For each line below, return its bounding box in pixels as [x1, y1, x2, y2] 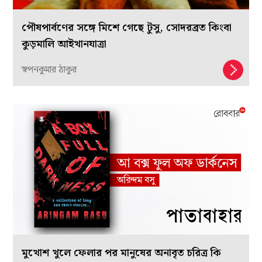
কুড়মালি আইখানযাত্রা [22, 35, 107, 53]
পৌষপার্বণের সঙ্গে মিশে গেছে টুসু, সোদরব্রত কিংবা [22, 19, 232, 36]
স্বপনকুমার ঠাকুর [22, 62, 77, 77]
